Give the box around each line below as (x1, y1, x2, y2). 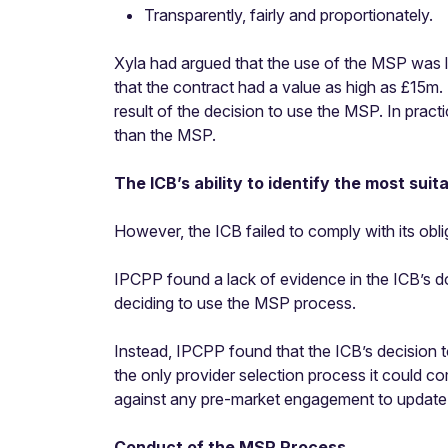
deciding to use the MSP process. (114, 293, 356, 313)
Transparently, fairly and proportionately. (144, 5, 433, 25)
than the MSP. (114, 125, 216, 145)
